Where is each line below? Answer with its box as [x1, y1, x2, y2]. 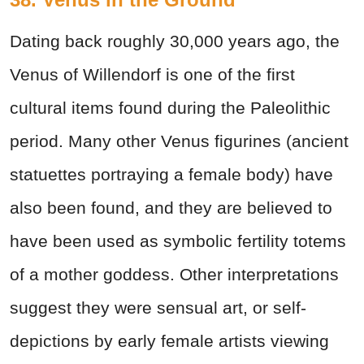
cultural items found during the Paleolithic [10, 97, 331, 117]
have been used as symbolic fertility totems [10, 231, 346, 250]
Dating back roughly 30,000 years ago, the [10, 31, 340, 50]
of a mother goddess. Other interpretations [10, 264, 339, 284]
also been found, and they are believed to [10, 197, 332, 217]
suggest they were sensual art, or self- [10, 297, 306, 317]
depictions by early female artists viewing [10, 331, 329, 350]
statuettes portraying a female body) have [10, 164, 333, 184]
